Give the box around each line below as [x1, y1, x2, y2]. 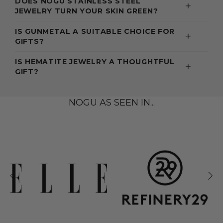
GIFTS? [15, 37, 44, 46]
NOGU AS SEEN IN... [68, 97, 155, 109]
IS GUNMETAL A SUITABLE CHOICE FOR [15, 27, 175, 36]
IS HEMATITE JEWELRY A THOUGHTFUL [15, 57, 175, 67]
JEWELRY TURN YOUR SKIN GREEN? [15, 6, 158, 16]
